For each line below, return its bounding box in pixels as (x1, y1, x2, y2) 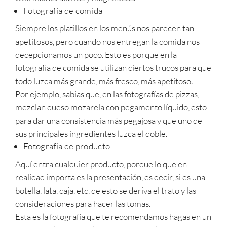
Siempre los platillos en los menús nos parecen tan (15, 22, 194, 33)
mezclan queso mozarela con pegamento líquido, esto (15, 101, 207, 112)
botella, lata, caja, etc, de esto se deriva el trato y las (15, 184, 196, 196)
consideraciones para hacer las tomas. (15, 198, 152, 209)
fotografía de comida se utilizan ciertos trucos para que (15, 62, 211, 73)
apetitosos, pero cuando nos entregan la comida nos (15, 35, 200, 47)
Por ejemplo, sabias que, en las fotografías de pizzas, (15, 88, 199, 99)
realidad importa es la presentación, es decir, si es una (15, 171, 205, 182)
